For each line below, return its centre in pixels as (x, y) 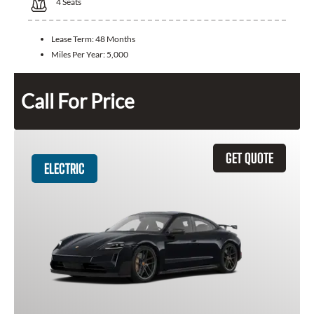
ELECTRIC (64, 169)
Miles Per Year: (79, 55)
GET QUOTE (250, 158)
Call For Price (78, 101)
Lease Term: (73, 39)
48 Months (115, 39)
